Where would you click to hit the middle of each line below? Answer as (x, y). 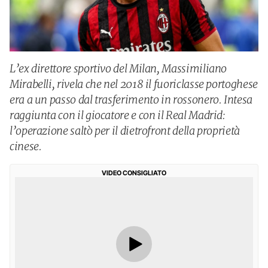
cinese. (26, 146)
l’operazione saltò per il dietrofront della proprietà (125, 131)
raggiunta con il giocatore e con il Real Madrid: (118, 115)
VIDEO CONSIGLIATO (134, 173)
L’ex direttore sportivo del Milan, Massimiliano (118, 68)
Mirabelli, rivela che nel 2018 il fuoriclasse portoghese (134, 84)
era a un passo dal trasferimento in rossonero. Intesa (131, 100)
